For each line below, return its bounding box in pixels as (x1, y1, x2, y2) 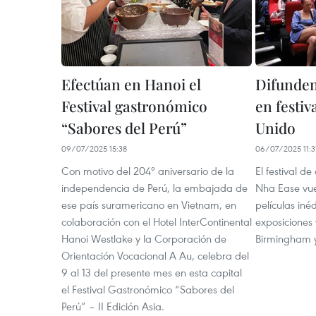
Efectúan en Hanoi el (61, 74, 201, 94)
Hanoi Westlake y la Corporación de (61, 231, 226, 245)
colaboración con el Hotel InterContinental (61, 214, 252, 229)
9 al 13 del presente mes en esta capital (61, 265, 242, 279)
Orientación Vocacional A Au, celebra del (61, 248, 249, 262)
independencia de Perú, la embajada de (61, 181, 248, 195)
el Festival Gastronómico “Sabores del (61, 282, 234, 296)
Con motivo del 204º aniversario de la (61, 164, 234, 178)
